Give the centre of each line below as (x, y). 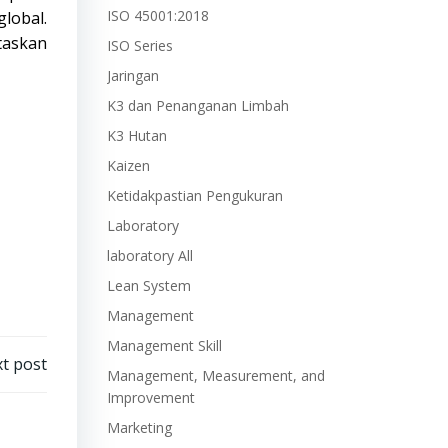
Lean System (148, 285)
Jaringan (132, 75)
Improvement (150, 397)
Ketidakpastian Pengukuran (194, 195)
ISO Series (139, 45)
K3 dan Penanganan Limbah (197, 105)
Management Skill (164, 345)
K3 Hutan (136, 135)
